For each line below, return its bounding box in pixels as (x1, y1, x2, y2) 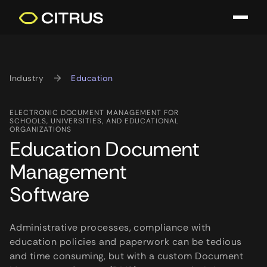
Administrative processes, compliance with (10, 221, 211, 234)
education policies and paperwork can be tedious (10, 235, 242, 248)
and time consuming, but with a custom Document (10, 249, 244, 262)
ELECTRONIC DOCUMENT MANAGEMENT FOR (10, 107, 179, 117)
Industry (10, 72, 47, 83)
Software (10, 181, 89, 208)
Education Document (10, 135, 200, 163)
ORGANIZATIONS (10, 124, 72, 134)
